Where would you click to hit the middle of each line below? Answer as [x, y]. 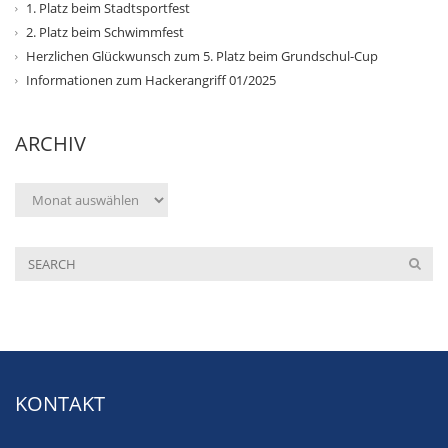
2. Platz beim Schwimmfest [105, 32]
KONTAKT [60, 404]
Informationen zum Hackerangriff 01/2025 [151, 80]
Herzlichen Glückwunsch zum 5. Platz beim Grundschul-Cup [202, 56]
